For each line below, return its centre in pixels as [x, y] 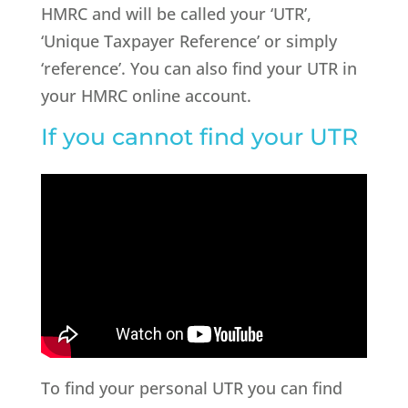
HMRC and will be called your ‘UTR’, [176, 13]
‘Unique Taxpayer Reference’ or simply [189, 41]
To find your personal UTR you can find [191, 388]
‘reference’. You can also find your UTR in [199, 68]
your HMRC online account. [146, 95]
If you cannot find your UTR [199, 136]
